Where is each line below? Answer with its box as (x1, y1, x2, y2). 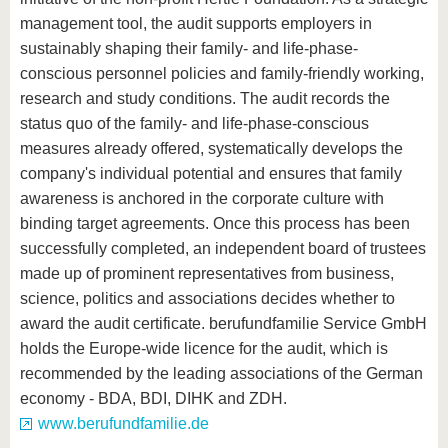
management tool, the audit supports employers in (20, 15, 372, 33)
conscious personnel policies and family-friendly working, (20, 65, 424, 83)
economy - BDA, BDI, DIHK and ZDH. (20, 390, 287, 408)
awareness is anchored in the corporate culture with (20, 190, 384, 208)
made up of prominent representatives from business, (20, 265, 394, 283)
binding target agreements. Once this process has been (20, 215, 410, 233)
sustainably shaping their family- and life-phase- (20, 40, 358, 58)
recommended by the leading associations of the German (20, 365, 423, 383)
